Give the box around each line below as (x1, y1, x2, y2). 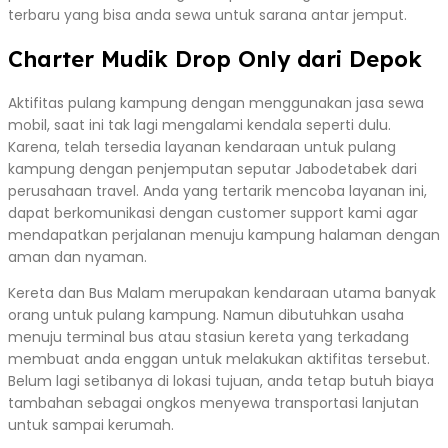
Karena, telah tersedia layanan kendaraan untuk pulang (8, 136, 396, 157)
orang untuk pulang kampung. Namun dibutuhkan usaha (8, 304, 404, 325)
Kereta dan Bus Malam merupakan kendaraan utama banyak (8, 282, 436, 303)
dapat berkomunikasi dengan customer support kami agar (8, 202, 418, 223)
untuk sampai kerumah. (8, 414, 174, 435)
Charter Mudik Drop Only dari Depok (8, 44, 422, 73)
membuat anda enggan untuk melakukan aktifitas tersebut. (8, 348, 430, 369)
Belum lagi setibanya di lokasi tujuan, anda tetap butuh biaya (8, 370, 434, 391)
